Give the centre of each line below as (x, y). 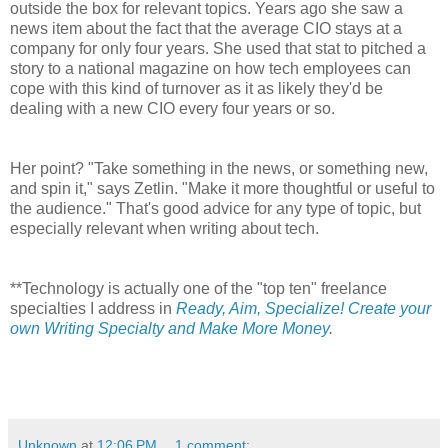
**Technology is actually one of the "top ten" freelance (198, 288)
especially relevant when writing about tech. (164, 228)
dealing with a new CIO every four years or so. (174, 108)
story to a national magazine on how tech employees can (210, 68)
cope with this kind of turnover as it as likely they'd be (196, 88)
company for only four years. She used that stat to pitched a (218, 48)
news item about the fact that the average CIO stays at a (206, 28)
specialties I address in (93, 308)
